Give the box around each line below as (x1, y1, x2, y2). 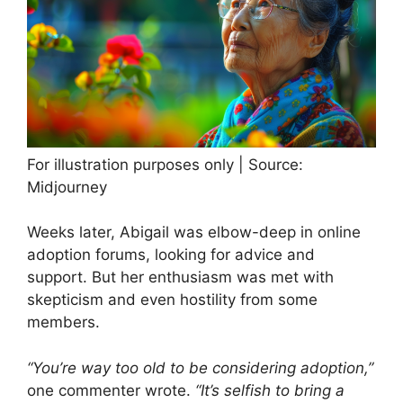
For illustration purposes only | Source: (27, 155, 303, 174)
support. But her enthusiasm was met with (27, 268, 334, 287)
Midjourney (27, 177, 107, 196)
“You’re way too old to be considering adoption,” (27, 358, 373, 377)
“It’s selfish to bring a (195, 381, 345, 399)
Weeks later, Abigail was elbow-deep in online (27, 223, 361, 242)
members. (27, 313, 100, 332)
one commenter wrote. (27, 381, 195, 399)
